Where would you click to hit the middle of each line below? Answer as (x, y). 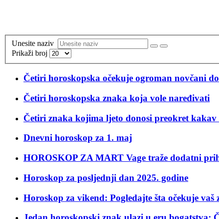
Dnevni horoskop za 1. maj (78, 138)
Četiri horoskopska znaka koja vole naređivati (117, 98)
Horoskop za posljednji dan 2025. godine (106, 177)
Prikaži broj (31, 53)
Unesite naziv (35, 43)
